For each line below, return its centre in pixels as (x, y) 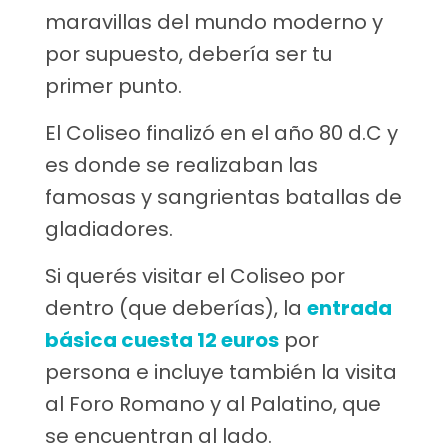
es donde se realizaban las (181, 164)
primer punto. (113, 85)
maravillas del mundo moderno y (214, 21)
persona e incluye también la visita (221, 371)
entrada (349, 307)
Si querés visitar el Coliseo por (195, 275)
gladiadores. (109, 228)
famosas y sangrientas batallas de (223, 196)
